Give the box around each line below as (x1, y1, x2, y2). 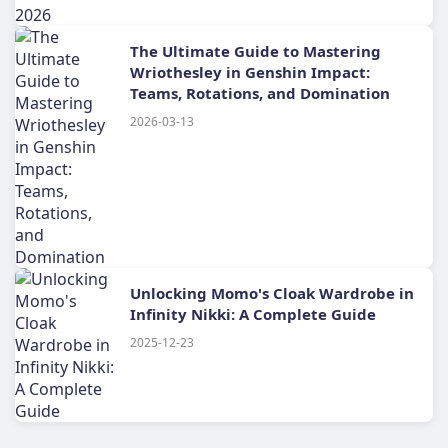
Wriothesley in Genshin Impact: (130, 62, 370, 82)
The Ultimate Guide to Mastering (130, 41, 381, 61)
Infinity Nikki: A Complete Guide (130, 304, 376, 324)
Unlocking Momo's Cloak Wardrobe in (130, 283, 414, 303)
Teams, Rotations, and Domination (130, 83, 390, 103)
